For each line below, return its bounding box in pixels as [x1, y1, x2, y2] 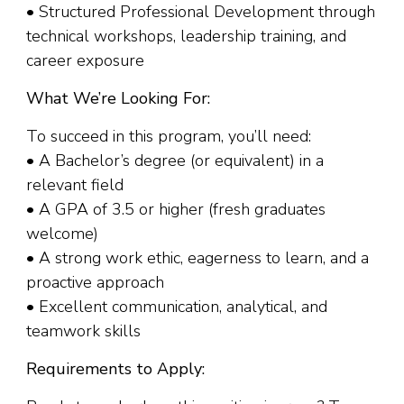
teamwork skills [26, 319, 141, 342]
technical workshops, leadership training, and [26, 24, 346, 47]
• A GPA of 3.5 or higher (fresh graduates [26, 197, 326, 220]
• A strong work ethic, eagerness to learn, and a [26, 246, 369, 269]
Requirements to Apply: [26, 357, 205, 380]
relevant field [26, 173, 124, 196]
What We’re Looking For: [26, 87, 210, 109]
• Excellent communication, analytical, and [26, 295, 327, 317]
